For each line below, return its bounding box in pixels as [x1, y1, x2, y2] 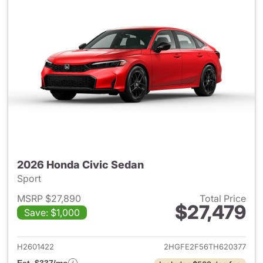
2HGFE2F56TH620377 [164, 242, 246, 251]
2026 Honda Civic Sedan [17, 159, 144, 171]
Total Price [200, 193, 246, 204]
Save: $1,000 [24, 207, 80, 218]
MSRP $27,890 [17, 193, 81, 204]
